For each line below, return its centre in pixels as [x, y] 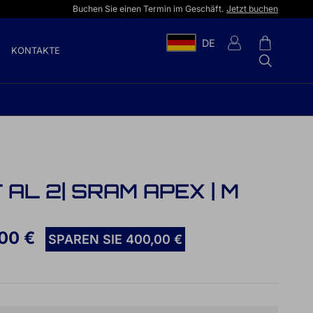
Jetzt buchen [252, 9]
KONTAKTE [35, 50]
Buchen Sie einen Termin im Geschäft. [150, 9]
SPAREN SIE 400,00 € [115, 240]
